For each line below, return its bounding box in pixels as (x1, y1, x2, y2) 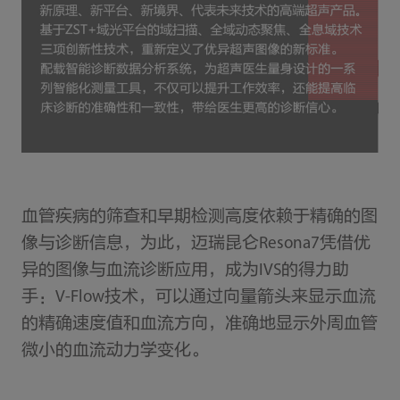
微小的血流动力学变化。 (21, 343, 208, 361)
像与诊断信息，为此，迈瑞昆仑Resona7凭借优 (21, 236, 371, 254)
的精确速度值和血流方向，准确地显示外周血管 (21, 316, 378, 334)
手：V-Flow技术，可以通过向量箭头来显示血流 (21, 289, 376, 307)
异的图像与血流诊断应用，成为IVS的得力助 (21, 262, 349, 280)
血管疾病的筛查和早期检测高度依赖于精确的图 (21, 209, 378, 227)
